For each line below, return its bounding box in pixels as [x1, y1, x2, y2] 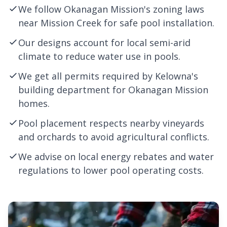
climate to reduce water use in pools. [18, 50, 180, 62]
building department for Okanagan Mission [18, 84, 208, 96]
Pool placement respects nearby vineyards [18, 117, 204, 129]
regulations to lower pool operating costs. [18, 164, 204, 176]
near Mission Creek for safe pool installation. [18, 17, 214, 29]
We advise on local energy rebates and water [18, 150, 214, 163]
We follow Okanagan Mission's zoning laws [18, 3, 204, 15]
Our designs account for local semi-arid [18, 36, 191, 49]
